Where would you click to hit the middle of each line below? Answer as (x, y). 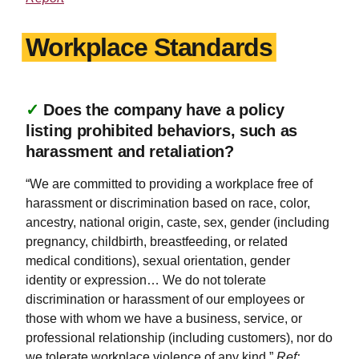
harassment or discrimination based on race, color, (168, 203)
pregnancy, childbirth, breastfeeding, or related (157, 242)
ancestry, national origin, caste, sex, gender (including (177, 222)
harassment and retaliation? (130, 151)
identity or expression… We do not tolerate (146, 280)
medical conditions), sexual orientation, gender (158, 261)
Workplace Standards (149, 47)
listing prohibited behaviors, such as (161, 131)
